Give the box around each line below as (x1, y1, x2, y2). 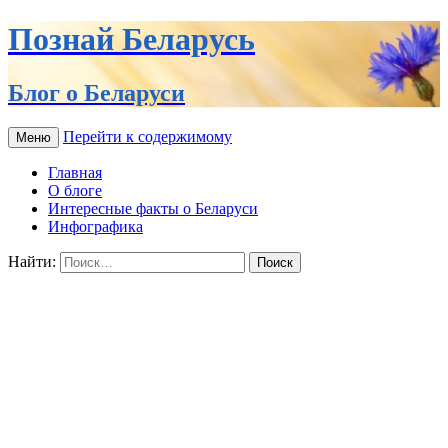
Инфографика (48, 217, 143, 235)
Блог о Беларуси (8, 79, 185, 106)
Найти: (8, 252, 56, 270)
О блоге (48, 181, 102, 199)
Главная (48, 163, 102, 181)
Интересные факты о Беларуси (48, 199, 258, 217)
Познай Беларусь (8, 21, 255, 58)
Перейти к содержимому (63, 127, 232, 145)
